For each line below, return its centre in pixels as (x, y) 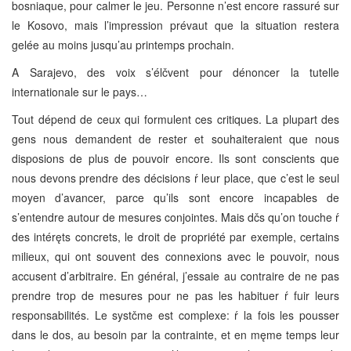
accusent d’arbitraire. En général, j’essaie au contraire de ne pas (175, 275)
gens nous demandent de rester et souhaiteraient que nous (175, 138)
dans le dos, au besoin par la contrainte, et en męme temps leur (175, 334)
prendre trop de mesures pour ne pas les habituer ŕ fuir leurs (175, 295)
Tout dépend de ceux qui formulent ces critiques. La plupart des (175, 119)
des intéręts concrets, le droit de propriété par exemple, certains (175, 236)
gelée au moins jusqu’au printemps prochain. (123, 44)
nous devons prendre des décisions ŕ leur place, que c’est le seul (175, 177)
